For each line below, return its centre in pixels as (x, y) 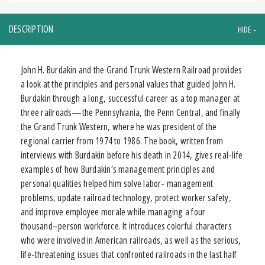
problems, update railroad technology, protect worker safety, (126, 197)
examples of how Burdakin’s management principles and (118, 169)
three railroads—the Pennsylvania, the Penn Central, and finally (131, 112)
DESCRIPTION (31, 29)
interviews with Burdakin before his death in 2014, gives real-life (132, 155)
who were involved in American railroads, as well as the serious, (131, 240)
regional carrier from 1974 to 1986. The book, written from (122, 140)
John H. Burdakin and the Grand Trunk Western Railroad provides (132, 70)
